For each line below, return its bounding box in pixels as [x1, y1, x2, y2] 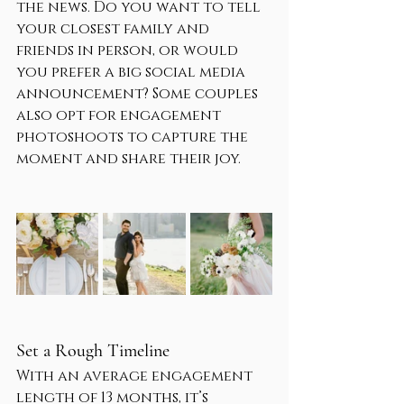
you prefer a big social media [16, 62, 249, 82]
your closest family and [16, 19, 213, 39]
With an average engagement [16, 366, 256, 386]
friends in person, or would [16, 41, 242, 60]
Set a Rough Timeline [16, 340, 170, 362]
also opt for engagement [16, 106, 225, 125]
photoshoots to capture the [16, 127, 252, 147]
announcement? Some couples [16, 84, 262, 104]
